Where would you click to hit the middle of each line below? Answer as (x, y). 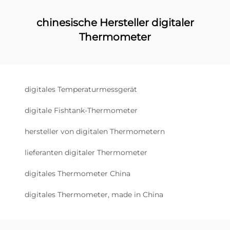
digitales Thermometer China (78, 174)
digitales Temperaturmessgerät (81, 89)
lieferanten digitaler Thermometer (86, 152)
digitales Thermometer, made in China (94, 195)
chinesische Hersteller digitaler (115, 23)
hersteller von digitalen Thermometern (95, 131)
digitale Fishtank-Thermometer (81, 110)
